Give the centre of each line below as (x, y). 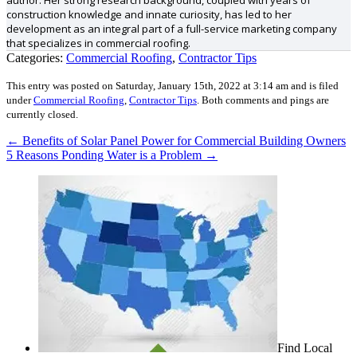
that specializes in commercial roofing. (98, 43)
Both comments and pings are (265, 100)
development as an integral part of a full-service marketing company (172, 29)
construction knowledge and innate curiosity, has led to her (149, 15)
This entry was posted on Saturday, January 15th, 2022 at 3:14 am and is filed (173, 86)
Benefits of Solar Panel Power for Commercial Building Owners (182, 141)
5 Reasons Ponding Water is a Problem (106, 155)
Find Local (305, 348)
